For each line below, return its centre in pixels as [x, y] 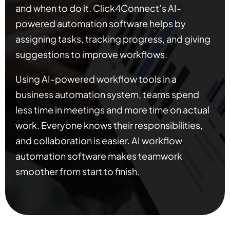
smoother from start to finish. [78, 171]
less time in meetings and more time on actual [112, 110]
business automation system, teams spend [107, 94]
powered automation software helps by [101, 24]
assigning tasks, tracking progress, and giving [113, 39]
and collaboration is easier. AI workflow [99, 141]
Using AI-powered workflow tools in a [96, 79]
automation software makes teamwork [99, 156]
